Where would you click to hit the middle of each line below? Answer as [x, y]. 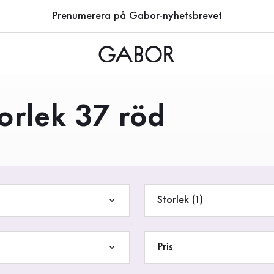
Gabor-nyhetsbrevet [176, 16]
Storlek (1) [198, 200]
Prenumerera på [91, 16]
